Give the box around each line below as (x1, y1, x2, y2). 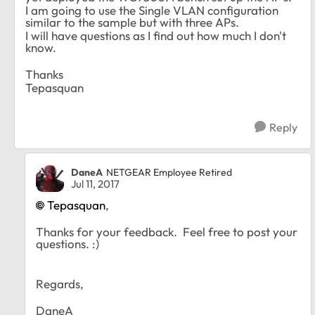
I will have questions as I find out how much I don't (25, 27, 286, 43)
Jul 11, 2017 (71, 176, 120, 191)
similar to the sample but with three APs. (25, 14, 239, 30)
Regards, (36, 276, 84, 291)
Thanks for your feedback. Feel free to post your (36, 224, 297, 239)
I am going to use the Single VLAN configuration (25, 2, 278, 18)
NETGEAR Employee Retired (106, 166, 232, 179)
